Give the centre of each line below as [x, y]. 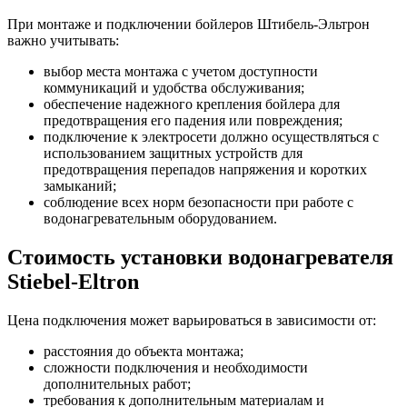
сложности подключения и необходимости [176, 368]
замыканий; [80, 186]
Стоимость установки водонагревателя [200, 258]
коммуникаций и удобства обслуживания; [174, 88]
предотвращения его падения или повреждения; [193, 121]
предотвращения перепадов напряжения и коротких [205, 170]
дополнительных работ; [117, 384]
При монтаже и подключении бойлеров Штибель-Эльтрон [189, 25]
